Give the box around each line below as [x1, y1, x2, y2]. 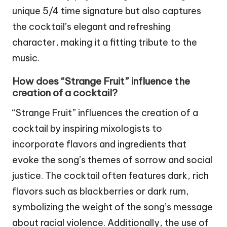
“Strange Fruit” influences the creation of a [12, 106, 198, 119]
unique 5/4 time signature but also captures [12, 5, 201, 17]
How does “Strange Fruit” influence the [12, 74, 190, 87]
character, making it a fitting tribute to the [12, 36, 197, 48]
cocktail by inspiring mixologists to [12, 122, 162, 134]
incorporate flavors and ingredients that [12, 138, 186, 150]
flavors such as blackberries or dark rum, [12, 185, 189, 197]
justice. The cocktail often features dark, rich [12, 169, 209, 181]
